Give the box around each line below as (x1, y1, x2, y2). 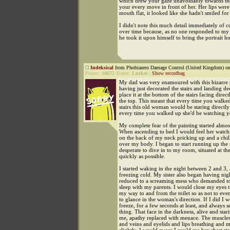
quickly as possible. (119, 153, 165, 159)
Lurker (132, 70, 148, 76)
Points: (85, 70, 102, 76)
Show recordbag (152, 70, 185, 76)
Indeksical (90, 65, 113, 70)
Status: (114, 70, 132, 76)
